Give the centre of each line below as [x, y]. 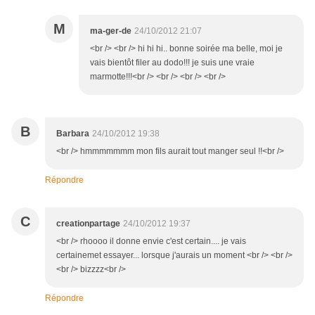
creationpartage [88, 224]
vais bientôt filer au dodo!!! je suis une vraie [172, 63]
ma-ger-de [111, 31]
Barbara [73, 134]
